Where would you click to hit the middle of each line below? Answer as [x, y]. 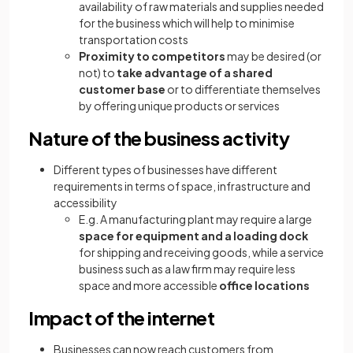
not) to [98, 73]
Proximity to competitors [152, 56]
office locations [264, 286]
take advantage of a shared [195, 73]
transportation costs [134, 40]
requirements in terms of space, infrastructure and [182, 186]
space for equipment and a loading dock [193, 236]
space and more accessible [149, 286]
